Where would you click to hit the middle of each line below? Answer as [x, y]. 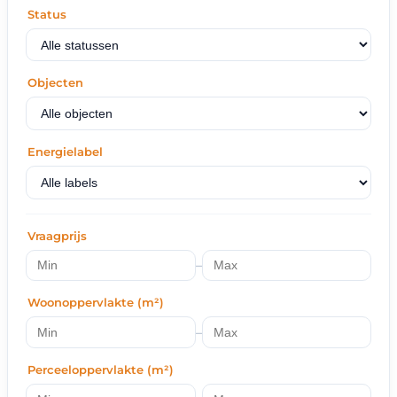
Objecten [55, 83]
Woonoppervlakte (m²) [96, 303]
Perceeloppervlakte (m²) [101, 369]
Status [47, 14]
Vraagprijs [57, 235]
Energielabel [65, 152]
